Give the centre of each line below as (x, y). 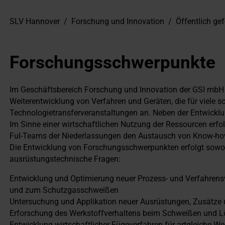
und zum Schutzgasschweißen (64, 190)
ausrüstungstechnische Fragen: (65, 159)
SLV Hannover (35, 21)
